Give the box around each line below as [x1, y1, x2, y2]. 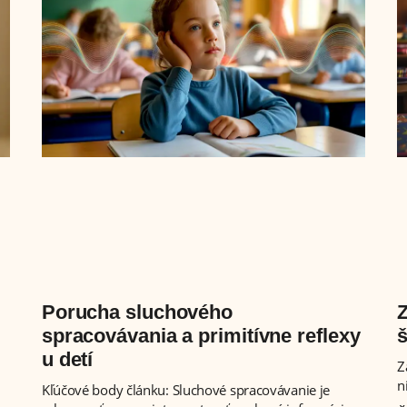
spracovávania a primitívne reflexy [41, 323, 361, 347]
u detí [41, 347, 94, 371]
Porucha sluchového [41, 300, 233, 323]
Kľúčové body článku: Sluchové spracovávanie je [41, 380, 331, 399]
